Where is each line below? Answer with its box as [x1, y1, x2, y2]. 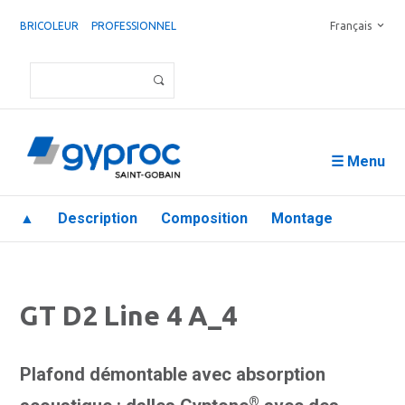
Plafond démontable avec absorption [20, 363, 325, 385]
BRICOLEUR [20, 20, 79, 32]
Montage [271, 210, 333, 227]
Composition [161, 210, 248, 227]
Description [58, 210, 137, 227]
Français [330, 20, 372, 32]
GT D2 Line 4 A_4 [20, 300, 237, 331]
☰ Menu [331, 153, 385, 170]
